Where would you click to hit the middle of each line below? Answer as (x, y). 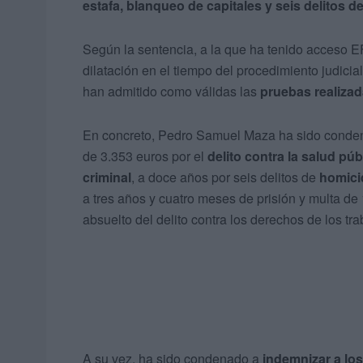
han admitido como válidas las (171, 92)
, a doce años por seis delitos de (225, 177)
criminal (107, 177)
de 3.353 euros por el (145, 156)
